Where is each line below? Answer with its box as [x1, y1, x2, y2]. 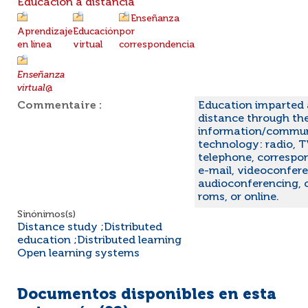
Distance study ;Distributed [17, 222, 162, 233]
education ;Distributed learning [17, 235, 181, 246]
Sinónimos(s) [17, 210, 76, 219]
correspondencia [119, 40, 195, 49]
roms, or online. [198, 192, 279, 203]
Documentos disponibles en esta [17, 287, 276, 302]
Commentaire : [17, 100, 102, 111]
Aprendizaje [17, 27, 73, 36]
